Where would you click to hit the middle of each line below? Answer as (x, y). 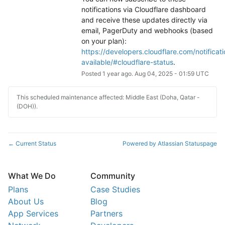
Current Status (35, 144)
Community (113, 176)
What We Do (32, 176)
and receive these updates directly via (144, 20)
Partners (106, 214)
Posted (92, 74)
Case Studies (115, 190)
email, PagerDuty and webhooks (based (147, 31)
